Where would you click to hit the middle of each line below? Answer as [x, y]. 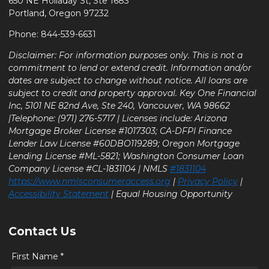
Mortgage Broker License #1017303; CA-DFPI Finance [120, 131]
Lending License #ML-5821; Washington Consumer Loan [126, 156]
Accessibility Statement [59, 194]
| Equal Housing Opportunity [171, 194]
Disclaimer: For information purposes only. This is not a [125, 56]
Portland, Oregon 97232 [59, 14]
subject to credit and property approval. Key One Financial [132, 93]
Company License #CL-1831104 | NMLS [89, 169]
